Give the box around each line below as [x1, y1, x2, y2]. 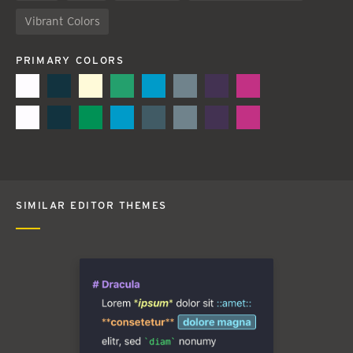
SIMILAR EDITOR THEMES [16, 199, 167, 212]
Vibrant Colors [24, 13, 100, 28]
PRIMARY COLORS [16, 54, 124, 66]
